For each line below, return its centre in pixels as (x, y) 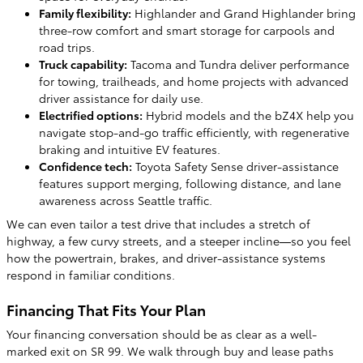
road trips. (67, 47)
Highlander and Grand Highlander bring (243, 13)
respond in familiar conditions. (91, 274)
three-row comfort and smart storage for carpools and (187, 30)
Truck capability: (83, 64)
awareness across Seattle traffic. (126, 200)
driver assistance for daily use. (121, 98)
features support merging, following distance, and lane (190, 183)
